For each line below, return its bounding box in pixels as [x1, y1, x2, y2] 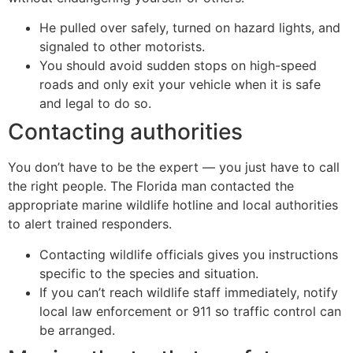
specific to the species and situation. [39, 265, 258, 281]
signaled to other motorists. [39, 39, 205, 55]
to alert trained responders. [8, 216, 172, 232]
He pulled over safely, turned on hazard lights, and [39, 20, 340, 36]
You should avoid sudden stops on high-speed [39, 58, 317, 74]
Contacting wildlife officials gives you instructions [39, 246, 338, 262]
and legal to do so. [39, 95, 151, 112]
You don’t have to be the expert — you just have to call [8, 159, 340, 176]
